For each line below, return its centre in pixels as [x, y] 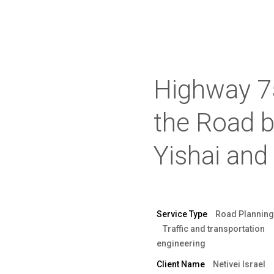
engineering [181, 243]
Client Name [181, 264]
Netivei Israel [239, 264]
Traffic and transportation [213, 229]
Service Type [183, 214]
